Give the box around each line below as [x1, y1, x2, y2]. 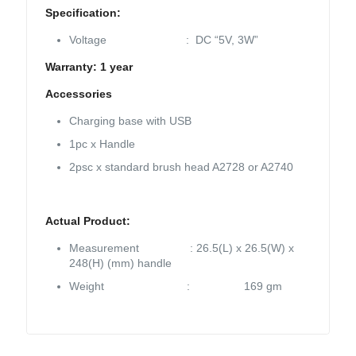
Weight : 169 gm [69, 280, 283, 293]
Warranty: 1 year [45, 60, 133, 74]
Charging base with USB [69, 114, 192, 128]
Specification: [45, 6, 122, 20]
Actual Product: [45, 215, 131, 228]
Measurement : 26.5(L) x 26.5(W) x [69, 242, 295, 255]
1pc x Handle [69, 137, 136, 151]
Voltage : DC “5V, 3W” [69, 33, 259, 47]
